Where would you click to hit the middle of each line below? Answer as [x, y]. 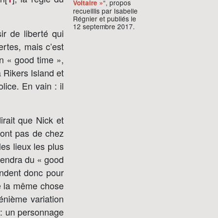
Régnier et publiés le [104, 18]
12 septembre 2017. [104, 26]
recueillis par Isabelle [105, 10]
